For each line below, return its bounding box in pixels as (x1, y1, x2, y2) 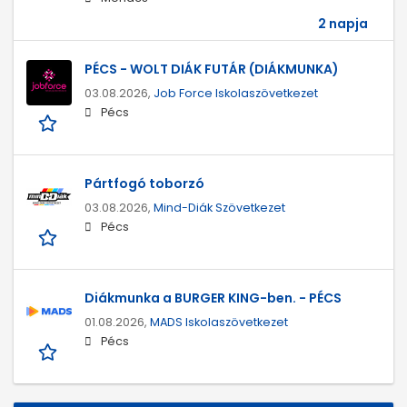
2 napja (318, 15, 368, 34)
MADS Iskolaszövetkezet (150, 314, 288, 331)
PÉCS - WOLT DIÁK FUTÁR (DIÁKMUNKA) (84, 60, 339, 79)
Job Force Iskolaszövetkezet (154, 85, 318, 102)
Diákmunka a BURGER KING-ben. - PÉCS (84, 289, 342, 308)
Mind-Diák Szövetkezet (154, 200, 285, 216)
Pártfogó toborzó (84, 174, 204, 194)
